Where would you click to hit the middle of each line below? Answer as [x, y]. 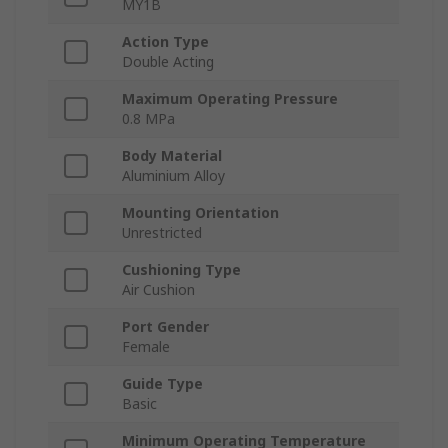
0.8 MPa [148, 119]
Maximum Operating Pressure [230, 99]
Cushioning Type [181, 270]
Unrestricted [162, 233]
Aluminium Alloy [173, 176]
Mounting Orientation [200, 213]
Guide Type [162, 384]
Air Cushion [158, 290]
